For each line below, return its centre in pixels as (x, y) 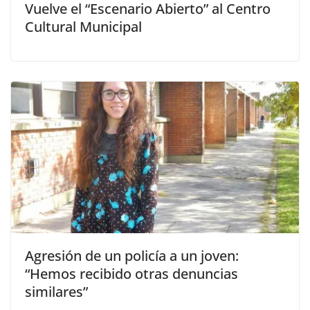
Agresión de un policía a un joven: (132, 256)
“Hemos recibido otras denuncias (131, 274)
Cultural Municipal (83, 27)
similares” (56, 292)
